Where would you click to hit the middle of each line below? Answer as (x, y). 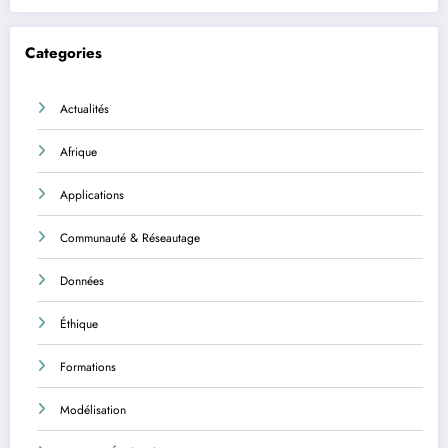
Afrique (78, 151)
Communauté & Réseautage (130, 237)
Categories (63, 53)
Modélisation (93, 409)
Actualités (84, 108)
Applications (92, 194)
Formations (88, 366)
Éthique (79, 323)
